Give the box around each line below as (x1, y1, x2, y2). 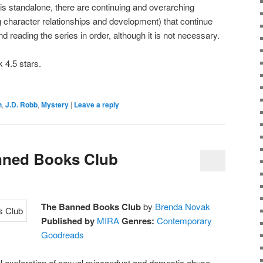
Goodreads (41, 228, 85, 241)
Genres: (122, 214, 155, 228)
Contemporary (157, 214, 213, 227)
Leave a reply (74, 99, 119, 110)
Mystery (41, 99, 69, 110)
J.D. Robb (5, 99, 38, 110)
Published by (41, 214, 95, 228)
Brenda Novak (155, 200, 211, 213)
